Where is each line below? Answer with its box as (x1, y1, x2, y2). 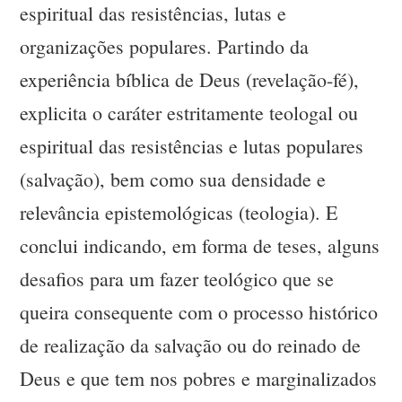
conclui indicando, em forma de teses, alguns (20, 232, 380, 259)
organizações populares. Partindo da (20, 33, 310, 60)
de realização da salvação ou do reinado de (20, 332, 362, 359)
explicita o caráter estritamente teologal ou (20, 100, 359, 127)
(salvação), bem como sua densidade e (20, 166, 327, 193)
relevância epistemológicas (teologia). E (20, 199, 338, 226)
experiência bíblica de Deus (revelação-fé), (20, 66, 360, 93)
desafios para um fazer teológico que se (20, 266, 335, 293)
